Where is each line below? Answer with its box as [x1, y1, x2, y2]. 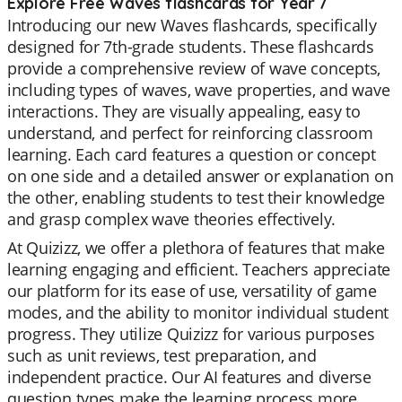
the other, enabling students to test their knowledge [7, 187, 385, 208]
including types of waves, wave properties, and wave [7, 79, 390, 100]
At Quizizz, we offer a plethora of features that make [7, 237, 385, 258]
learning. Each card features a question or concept [7, 144, 376, 165]
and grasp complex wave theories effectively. [7, 208, 336, 230]
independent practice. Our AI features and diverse [7, 366, 371, 388]
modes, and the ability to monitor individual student [7, 301, 389, 323]
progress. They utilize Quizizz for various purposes [7, 323, 375, 345]
